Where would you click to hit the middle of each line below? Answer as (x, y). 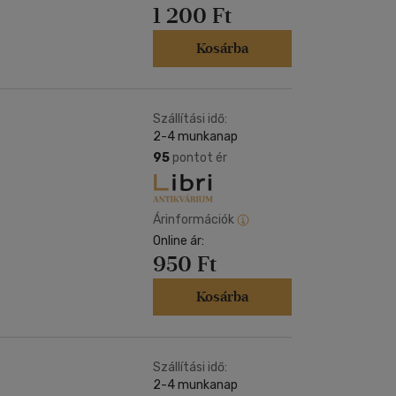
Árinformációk (194, 219)
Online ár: (179, 241)
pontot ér (198, 158)
